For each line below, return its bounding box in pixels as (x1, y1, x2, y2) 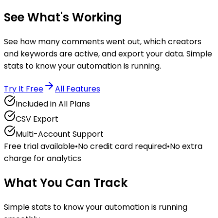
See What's (4, 9, 69, 25)
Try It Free (4, 83, 43, 94)
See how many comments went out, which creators (4, 36, 201, 47)
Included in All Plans (16, 98, 90, 109)
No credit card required (78, 140, 167, 152)
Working (72, 9, 122, 25)
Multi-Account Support (16, 128, 104, 140)
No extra (170, 140, 202, 152)
